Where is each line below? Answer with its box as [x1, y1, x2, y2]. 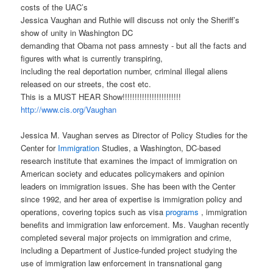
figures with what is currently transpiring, [21, 52, 163, 65]
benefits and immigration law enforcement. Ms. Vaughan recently [21, 219, 250, 231]
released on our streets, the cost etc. [21, 78, 152, 90]
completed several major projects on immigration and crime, [21, 232, 232, 244]
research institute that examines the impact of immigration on [21, 155, 238, 167]
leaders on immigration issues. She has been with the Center [21, 180, 236, 193]
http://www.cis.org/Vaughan [21, 104, 117, 116]
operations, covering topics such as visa [21, 206, 166, 218]
